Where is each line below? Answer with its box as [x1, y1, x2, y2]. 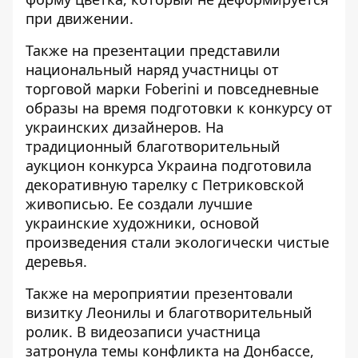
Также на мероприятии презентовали [26, 284, 293, 304]
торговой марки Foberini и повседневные [26, 79, 319, 99]
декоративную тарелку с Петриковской [26, 175, 304, 195]
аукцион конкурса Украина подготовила [26, 156, 312, 176]
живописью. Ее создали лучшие [26, 194, 253, 214]
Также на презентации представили [26, 41, 280, 61]
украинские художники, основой [26, 213, 260, 233]
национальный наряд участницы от [26, 60, 279, 80]
